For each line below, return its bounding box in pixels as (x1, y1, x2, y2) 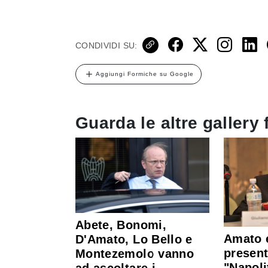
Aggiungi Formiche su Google (96, 70, 194, 77)
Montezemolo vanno (75, 247, 194, 261)
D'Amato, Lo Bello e (75, 233, 193, 246)
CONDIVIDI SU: (75, 40, 138, 50)
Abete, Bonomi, (75, 218, 166, 232)
